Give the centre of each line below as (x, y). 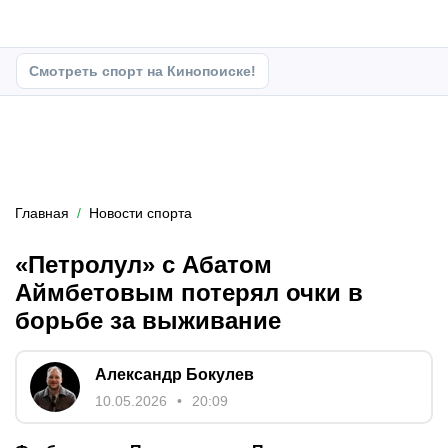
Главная (42, 213)
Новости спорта (140, 213)
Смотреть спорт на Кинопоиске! (142, 71)
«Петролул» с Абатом (143, 264)
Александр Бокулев (174, 374)
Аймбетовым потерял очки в (189, 292)
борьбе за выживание (148, 320)
